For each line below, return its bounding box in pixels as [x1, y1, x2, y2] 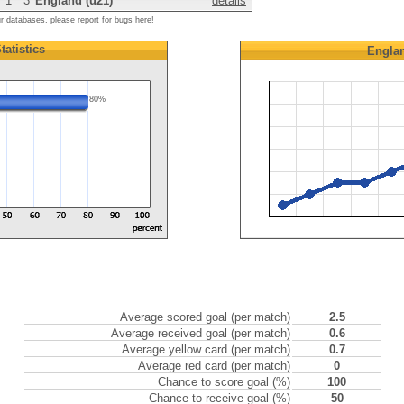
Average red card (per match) [138, 359, 290, 372]
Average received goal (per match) [111, 326, 290, 340]
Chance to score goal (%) [158, 375, 290, 389]
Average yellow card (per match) [122, 343, 290, 356]
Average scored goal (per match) [120, 310, 290, 324]
